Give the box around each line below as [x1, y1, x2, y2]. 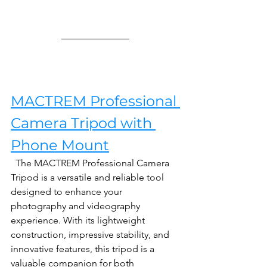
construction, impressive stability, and [11, 229, 172, 241]
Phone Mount [11, 136, 109, 154]
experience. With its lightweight [11, 215, 147, 226]
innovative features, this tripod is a [11, 243, 157, 255]
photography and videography [11, 200, 142, 212]
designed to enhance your [11, 186, 125, 198]
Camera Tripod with [11, 114, 156, 132]
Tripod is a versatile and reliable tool [11, 172, 166, 184]
